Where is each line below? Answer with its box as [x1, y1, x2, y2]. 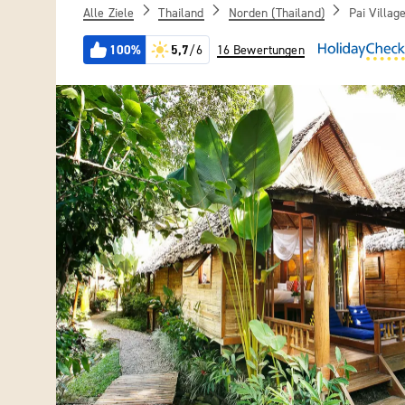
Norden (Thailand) [228, 5, 325, 21]
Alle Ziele [83, 5, 135, 21]
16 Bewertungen [216, 42, 305, 58]
